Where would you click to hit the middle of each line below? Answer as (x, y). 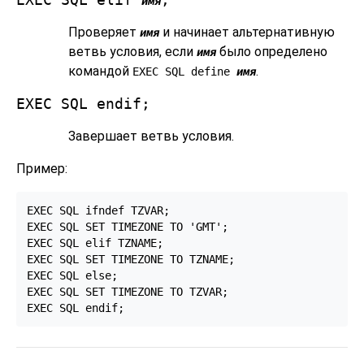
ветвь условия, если (132, 51)
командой (100, 71)
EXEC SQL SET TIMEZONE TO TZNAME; (130, 259)
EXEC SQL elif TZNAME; (95, 243)
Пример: (42, 168)
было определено (272, 51)
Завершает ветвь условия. (151, 136)
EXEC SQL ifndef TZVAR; (98, 210)
